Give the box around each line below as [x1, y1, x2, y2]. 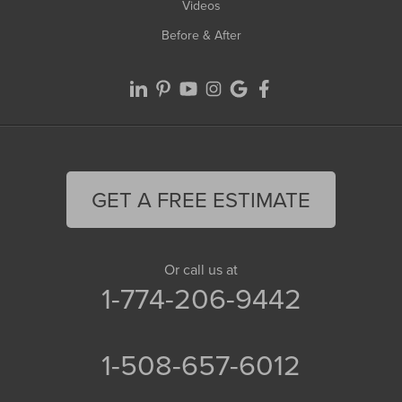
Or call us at [164, 259, 238, 280]
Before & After [161, 26, 241, 45]
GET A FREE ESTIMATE [92, 184, 310, 215]
